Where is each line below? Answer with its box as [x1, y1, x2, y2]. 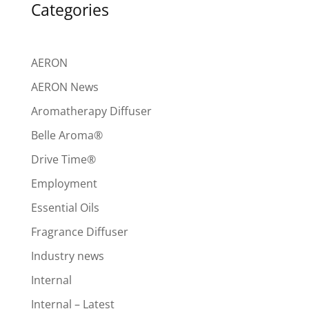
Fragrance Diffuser [30, 223, 128, 239]
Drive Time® [30, 151, 96, 167]
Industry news [30, 248, 104, 263]
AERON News [30, 79, 99, 94]
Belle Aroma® [30, 127, 103, 143]
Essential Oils [30, 199, 99, 215]
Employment [30, 175, 97, 191]
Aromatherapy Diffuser [30, 103, 152, 119]
